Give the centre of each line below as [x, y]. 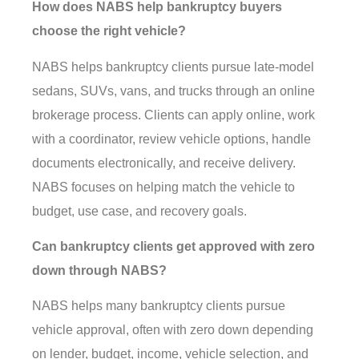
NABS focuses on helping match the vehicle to [163, 187]
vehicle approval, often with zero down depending [173, 330]
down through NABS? [99, 271]
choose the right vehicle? [109, 31]
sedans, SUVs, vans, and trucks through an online [173, 91]
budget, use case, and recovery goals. [139, 211]
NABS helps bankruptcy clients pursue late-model [173, 67]
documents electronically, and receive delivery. [164, 163]
